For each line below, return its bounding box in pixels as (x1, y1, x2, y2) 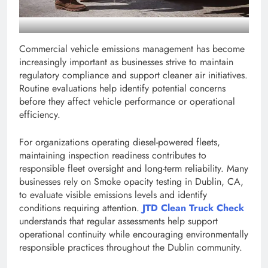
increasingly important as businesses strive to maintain (19, 55, 233, 69)
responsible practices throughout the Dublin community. (19, 240, 242, 255)
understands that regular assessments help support (19, 214, 218, 229)
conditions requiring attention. (19, 201, 142, 215)
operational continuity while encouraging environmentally (19, 227, 248, 242)
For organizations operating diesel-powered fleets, (19, 135, 220, 150)
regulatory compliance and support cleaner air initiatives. (19, 68, 248, 83)
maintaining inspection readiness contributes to (19, 148, 206, 163)
